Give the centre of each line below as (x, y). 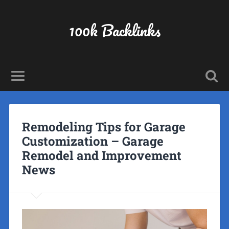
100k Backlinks (114, 30)
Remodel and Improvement (101, 155)
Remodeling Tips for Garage (104, 127)
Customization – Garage (93, 141)
